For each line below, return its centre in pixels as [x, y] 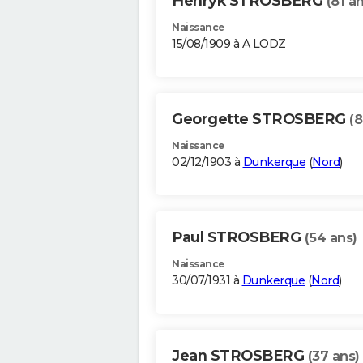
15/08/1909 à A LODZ [229, 44]
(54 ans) [331, 238]
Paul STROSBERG [238, 238]
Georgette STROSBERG [261, 120]
